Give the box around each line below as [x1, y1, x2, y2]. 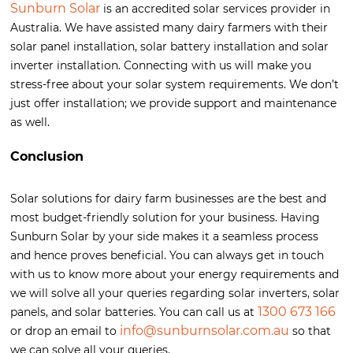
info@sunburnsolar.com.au [120, 323, 289, 339]
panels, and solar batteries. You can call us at [10, 305, 258, 320]
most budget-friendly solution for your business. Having [10, 210, 320, 225]
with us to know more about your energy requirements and [10, 267, 339, 282]
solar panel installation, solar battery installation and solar [10, 39, 329, 54]
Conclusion [10, 149, 84, 165]
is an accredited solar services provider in [100, 2, 330, 17]
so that [289, 324, 331, 339]
